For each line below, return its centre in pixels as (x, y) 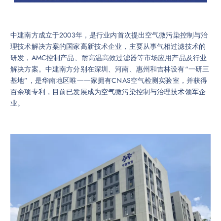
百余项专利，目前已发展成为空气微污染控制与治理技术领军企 (108, 92)
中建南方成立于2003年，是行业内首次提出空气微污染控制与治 (109, 35)
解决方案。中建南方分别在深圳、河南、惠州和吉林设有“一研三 (110, 69)
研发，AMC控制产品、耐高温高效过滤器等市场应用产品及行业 (109, 58)
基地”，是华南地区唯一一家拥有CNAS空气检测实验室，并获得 (109, 81)
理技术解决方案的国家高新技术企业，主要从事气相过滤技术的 (108, 47)
